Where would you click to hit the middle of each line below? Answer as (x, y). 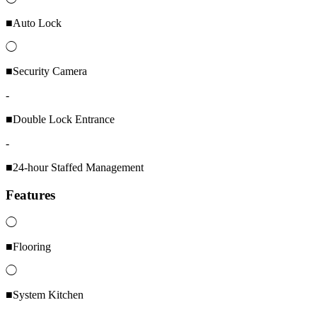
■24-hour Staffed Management (75, 168)
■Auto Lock (34, 23)
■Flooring (28, 246)
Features (30, 195)
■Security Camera (46, 71)
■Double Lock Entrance (60, 120)
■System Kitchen (45, 294)
